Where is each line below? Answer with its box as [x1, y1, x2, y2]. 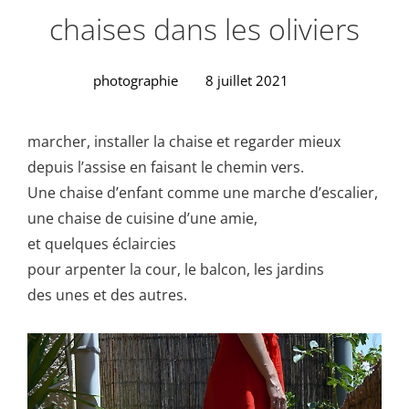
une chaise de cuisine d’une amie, [27, 208, 257, 228]
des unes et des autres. [27, 285, 187, 305]
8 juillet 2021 [205, 71, 288, 89]
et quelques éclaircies [27, 234, 176, 254]
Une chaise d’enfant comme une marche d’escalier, [27, 183, 378, 203]
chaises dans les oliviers [49, 9, 360, 48]
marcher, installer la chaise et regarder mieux [27, 131, 341, 152]
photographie [93, 71, 178, 89]
